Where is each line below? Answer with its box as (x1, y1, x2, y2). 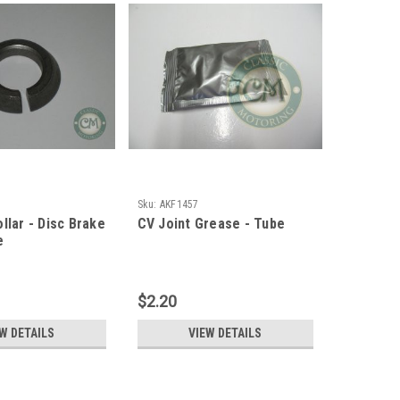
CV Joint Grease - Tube (137, 215, 286, 233)
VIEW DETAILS (188, 326, 262, 341)
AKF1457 (159, 198, 199, 212)
